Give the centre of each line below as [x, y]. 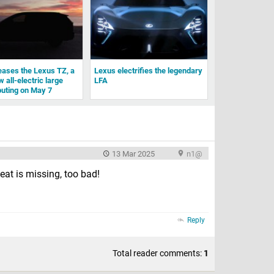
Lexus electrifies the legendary [148, 70]
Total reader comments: [158, 253]
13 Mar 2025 [133, 154]
